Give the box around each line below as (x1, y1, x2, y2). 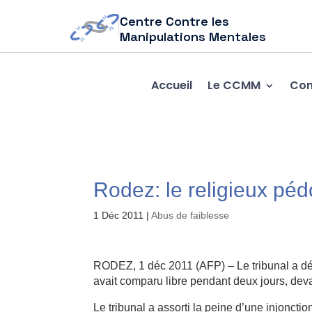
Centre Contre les (120, 13, 230, 29)
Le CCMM (207, 77, 260, 93)
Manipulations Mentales (120, 29, 267, 45)
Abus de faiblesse (151, 210, 230, 221)
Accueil (150, 77, 192, 93)
